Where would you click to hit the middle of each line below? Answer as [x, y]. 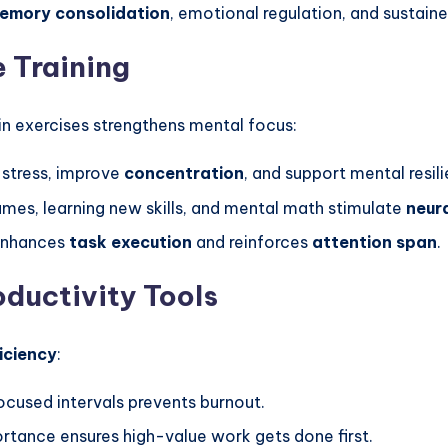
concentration [184, 173]
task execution [130, 242]
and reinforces [252, 242]
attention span [374, 242]
